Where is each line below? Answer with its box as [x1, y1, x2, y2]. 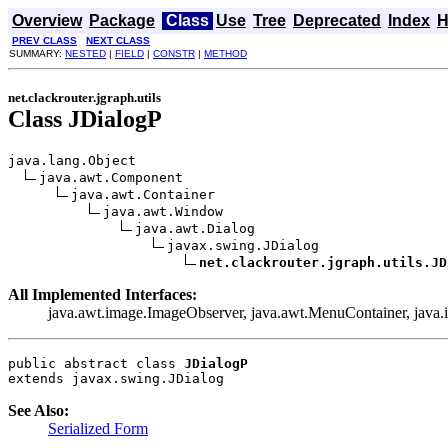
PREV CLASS [12, 35, 77, 46]
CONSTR [153, 48, 195, 59]
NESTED [65, 48, 106, 59]
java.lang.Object [8, 152, 136, 168]
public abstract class [8, 355, 184, 371]
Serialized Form [48, 419, 148, 437]
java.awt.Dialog [135, 220, 255, 236]
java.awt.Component [39, 169, 183, 185]
